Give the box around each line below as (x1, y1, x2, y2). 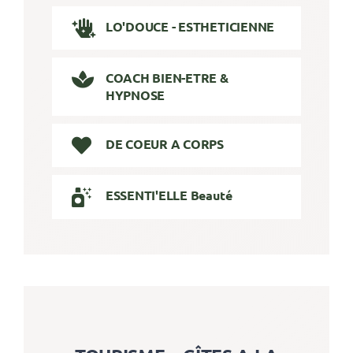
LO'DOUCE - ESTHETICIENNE (105, 17, 275, 35)
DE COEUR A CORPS (105, 135, 224, 152)
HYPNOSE (105, 86, 165, 103)
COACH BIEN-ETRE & (105, 69, 229, 86)
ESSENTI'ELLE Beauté (105, 187, 232, 204)
